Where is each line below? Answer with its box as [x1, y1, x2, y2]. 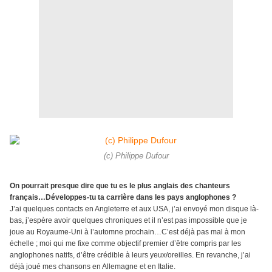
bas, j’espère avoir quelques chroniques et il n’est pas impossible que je [10, 216, 247, 225]
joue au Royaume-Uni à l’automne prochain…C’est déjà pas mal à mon [10, 228, 245, 237]
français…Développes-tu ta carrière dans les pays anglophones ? [10, 193, 236, 202]
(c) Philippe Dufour [103, 152, 169, 161]
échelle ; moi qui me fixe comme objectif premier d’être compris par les [10, 239, 241, 248]
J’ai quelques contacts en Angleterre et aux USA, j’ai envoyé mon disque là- [10, 205, 259, 214]
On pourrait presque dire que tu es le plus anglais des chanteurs [10, 182, 230, 191]
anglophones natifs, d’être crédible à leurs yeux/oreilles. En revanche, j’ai [10, 251, 251, 260]
